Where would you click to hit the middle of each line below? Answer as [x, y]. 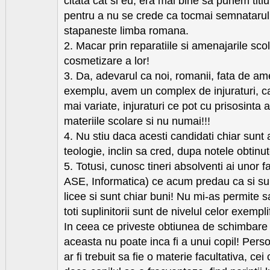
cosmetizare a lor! [107, 61]
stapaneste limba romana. [126, 31]
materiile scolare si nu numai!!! [137, 121]
